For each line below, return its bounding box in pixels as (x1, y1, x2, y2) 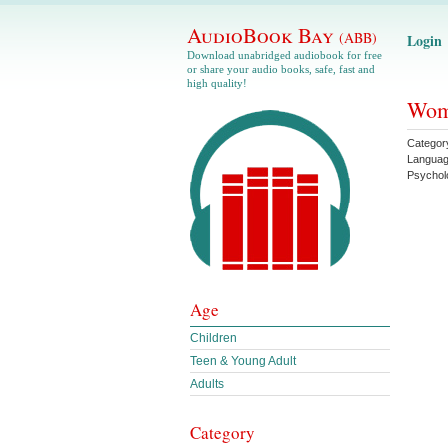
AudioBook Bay (187, 21, 339, 49)
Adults (190, 377, 224, 391)
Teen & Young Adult (190, 354, 296, 368)
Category (190, 421, 255, 444)
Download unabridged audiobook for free (187, 49, 382, 61)
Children (190, 331, 237, 345)
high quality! (187, 77, 247, 89)
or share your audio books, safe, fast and (187, 63, 375, 75)
